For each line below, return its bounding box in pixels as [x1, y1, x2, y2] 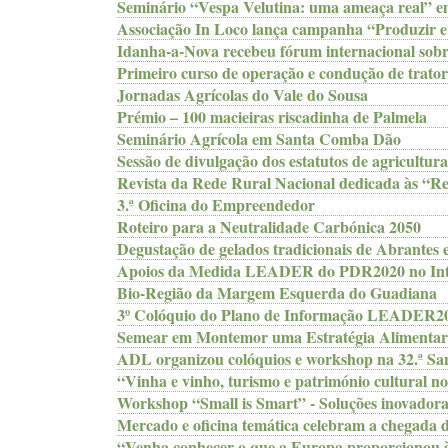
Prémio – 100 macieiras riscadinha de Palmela [117, 105, 427, 128]
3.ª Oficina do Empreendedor [117, 193, 315, 216]
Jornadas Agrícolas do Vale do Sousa [117, 83, 368, 106]
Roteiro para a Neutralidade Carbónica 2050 [117, 215, 421, 238]
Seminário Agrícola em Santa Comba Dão [117, 127, 401, 150]
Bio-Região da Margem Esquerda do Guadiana [117, 281, 437, 304]
